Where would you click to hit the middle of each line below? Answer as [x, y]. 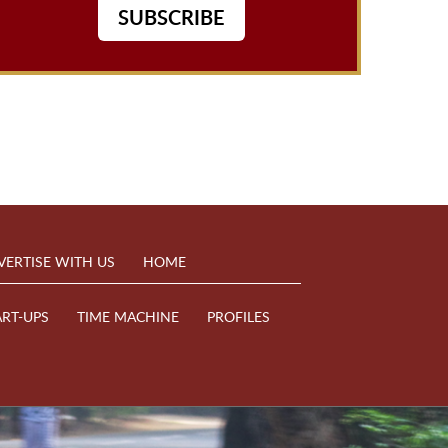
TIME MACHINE [128, 316]
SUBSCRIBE [171, 17]
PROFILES [238, 316]
